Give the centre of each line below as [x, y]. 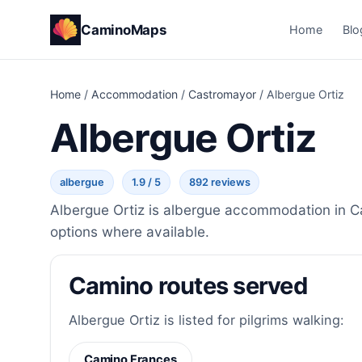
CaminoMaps [124, 29]
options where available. [130, 232]
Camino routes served [187, 286]
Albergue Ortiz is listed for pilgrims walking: [206, 320]
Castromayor [222, 95]
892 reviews [219, 183]
